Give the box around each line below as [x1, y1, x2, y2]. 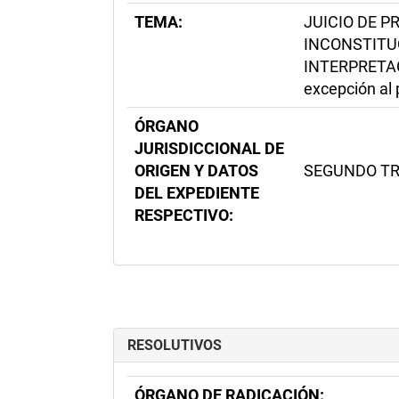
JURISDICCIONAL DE [134, 139, 284, 158]
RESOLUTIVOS [127, 337, 222, 354]
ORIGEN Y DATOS [134, 161, 258, 180]
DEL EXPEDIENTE [134, 183, 259, 202]
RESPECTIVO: [134, 206, 233, 224]
